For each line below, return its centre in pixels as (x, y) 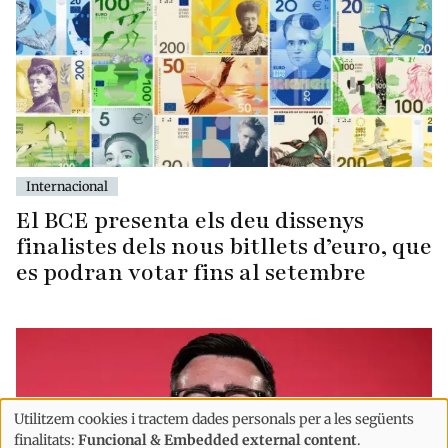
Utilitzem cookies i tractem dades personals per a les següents (214, 418)
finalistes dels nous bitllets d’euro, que (224, 247)
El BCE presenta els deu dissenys (190, 221)
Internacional (67, 186)
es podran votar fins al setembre (191, 273)
